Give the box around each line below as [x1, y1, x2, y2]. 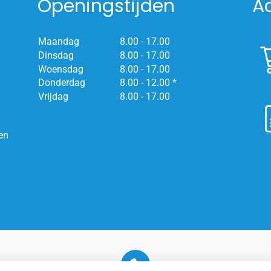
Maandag [38, 35, 79, 47]
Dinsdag [38, 49, 74, 61]
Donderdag [38, 76, 85, 88]
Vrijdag [38, 90, 68, 102]
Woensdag [38, 63, 83, 75]
